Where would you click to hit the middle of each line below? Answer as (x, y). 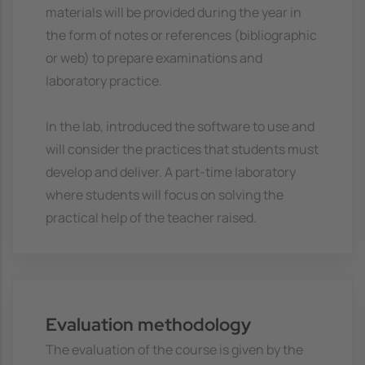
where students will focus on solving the (165, 195)
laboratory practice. (104, 81)
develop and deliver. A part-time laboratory (171, 172)
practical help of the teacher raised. (151, 218)
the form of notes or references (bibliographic (181, 35)
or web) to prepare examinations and (154, 58)
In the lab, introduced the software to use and (180, 127)
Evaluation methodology (148, 324)
